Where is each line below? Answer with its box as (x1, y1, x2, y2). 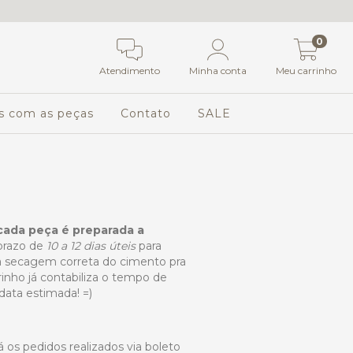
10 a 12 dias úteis (46, 239, 139, 253)
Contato (121, 106, 172, 121)
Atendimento (98, 65, 160, 77)
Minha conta (189, 65, 247, 77)
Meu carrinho (276, 65, 337, 77)
